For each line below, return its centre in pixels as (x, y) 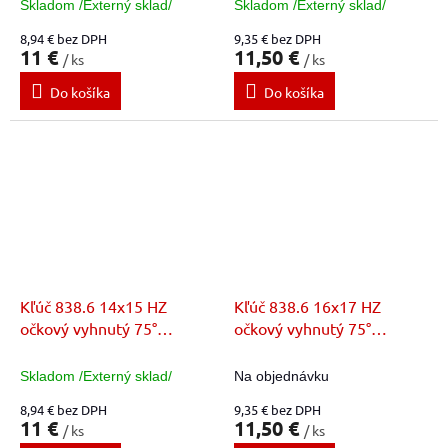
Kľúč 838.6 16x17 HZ (307, 305)
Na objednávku (281, 375)
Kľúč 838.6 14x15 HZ (93, 305)
